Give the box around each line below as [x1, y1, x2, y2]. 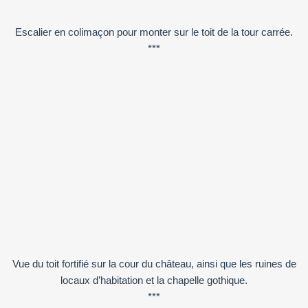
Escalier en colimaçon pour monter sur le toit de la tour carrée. [15, 25, 293, 38]
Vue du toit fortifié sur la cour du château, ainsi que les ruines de [12, 257, 296, 269]
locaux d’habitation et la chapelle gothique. [60, 274, 247, 286]
